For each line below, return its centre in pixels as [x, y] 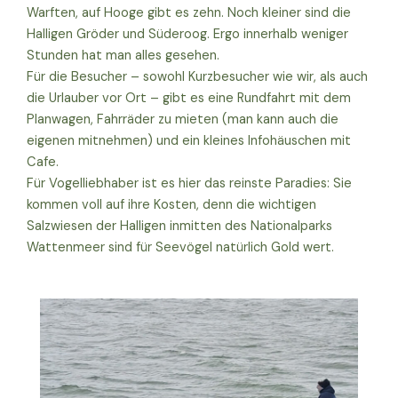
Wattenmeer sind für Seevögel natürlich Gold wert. [182, 248]
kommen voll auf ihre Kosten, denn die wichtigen [171, 205]
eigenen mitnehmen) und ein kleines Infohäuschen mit [189, 141]
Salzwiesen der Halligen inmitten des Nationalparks [179, 227]
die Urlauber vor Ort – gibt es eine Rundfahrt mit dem [189, 99]
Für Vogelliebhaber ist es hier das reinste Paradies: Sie [189, 184]
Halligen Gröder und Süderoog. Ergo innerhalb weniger [187, 35]
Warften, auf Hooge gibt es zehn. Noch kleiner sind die [189, 13]
